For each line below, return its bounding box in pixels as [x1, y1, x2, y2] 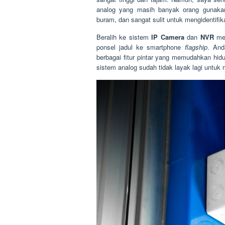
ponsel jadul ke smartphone [96, 42, 185, 52]
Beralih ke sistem [96, 32, 152, 42]
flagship [184, 42, 207, 52]
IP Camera [151, 32, 184, 42]
